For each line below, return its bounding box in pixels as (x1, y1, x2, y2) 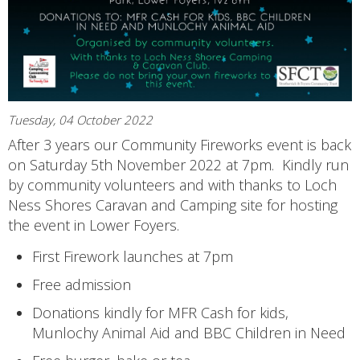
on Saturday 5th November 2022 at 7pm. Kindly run (8, 154, 349, 174)
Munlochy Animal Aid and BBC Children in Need (32, 322, 346, 342)
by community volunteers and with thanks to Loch (8, 174, 337, 194)
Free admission (32, 274, 131, 294)
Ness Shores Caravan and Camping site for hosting (8, 194, 337, 215)
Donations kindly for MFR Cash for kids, (32, 302, 288, 322)
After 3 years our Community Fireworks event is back (8, 134, 351, 154)
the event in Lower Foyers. (8, 215, 183, 235)
